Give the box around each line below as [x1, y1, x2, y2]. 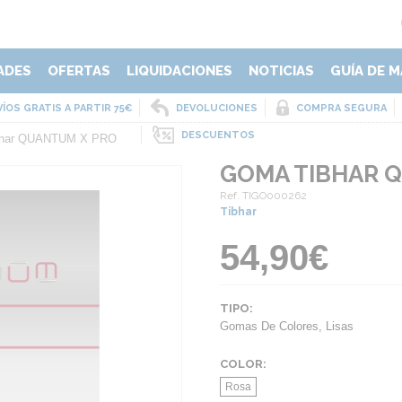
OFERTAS [48, 63, 110, 79]
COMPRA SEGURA [295, 102, 387, 114]
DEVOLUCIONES [175, 102, 258, 114]
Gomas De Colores [220, 319, 319, 333]
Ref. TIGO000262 [220, 189, 307, 202]
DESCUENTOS [180, 129, 255, 141]
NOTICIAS [249, 63, 314, 79]
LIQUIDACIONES [127, 63, 232, 79]
